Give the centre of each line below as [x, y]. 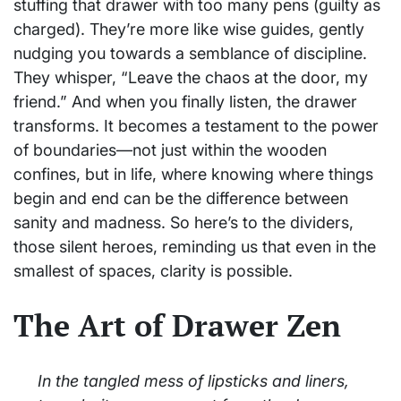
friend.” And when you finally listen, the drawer [185, 101]
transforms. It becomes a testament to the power [196, 125]
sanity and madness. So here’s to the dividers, [183, 222]
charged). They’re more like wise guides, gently [189, 29]
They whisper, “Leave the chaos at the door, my [191, 77]
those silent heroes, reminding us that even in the [195, 246]
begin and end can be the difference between [181, 198]
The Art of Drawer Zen [177, 325]
